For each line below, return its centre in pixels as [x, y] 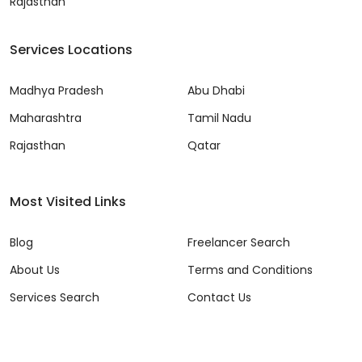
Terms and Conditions [250, 270]
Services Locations [71, 50]
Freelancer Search [239, 243]
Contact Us [219, 298]
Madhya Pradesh [57, 91]
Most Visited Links [68, 202]
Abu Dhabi [216, 91]
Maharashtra [46, 118]
